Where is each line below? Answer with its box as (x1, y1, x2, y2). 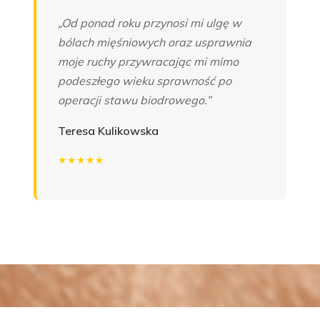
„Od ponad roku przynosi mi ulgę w (58, 16, 242, 31)
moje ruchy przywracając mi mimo (58, 54, 239, 69)
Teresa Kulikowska (58, 124, 159, 139)
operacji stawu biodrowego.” (58, 93, 211, 108)
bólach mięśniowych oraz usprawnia (58, 35, 252, 50)
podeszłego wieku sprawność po (58, 74, 232, 89)
